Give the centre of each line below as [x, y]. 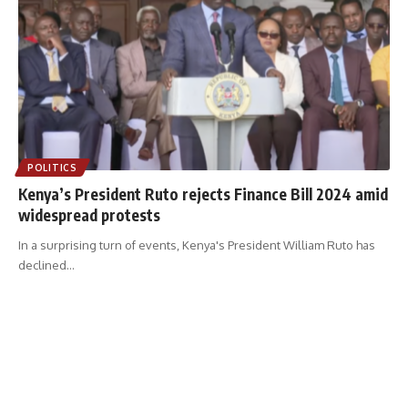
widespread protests [89, 214]
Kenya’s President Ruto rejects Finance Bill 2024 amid [203, 194]
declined [42, 265]
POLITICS [52, 167]
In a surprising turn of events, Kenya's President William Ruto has [197, 245]
